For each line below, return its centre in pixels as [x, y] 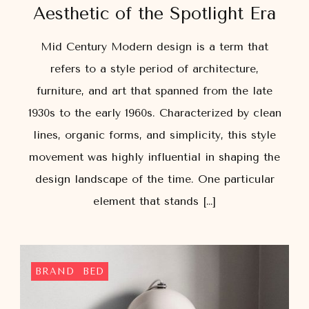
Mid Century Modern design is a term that [154, 47]
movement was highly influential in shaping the [154, 157]
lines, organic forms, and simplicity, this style [154, 135]
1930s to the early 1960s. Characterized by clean [154, 113]
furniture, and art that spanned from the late [154, 91]
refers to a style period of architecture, [154, 69]
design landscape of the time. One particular [154, 179]
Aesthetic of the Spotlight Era [154, 14]
